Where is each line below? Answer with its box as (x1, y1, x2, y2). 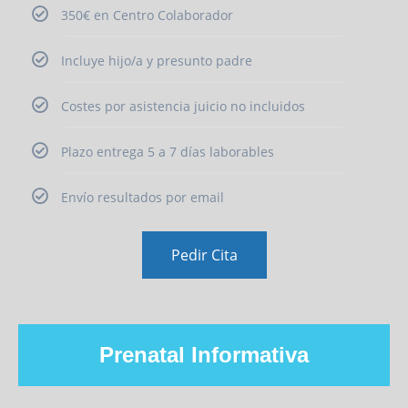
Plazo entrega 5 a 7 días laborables (61, 142, 274, 160)
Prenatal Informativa (99, 342, 309, 367)
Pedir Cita (170, 244, 238, 265)
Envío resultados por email (61, 188, 224, 206)
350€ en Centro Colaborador (61, 5, 233, 24)
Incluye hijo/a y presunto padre (61, 51, 252, 69)
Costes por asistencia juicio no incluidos (61, 97, 305, 115)
